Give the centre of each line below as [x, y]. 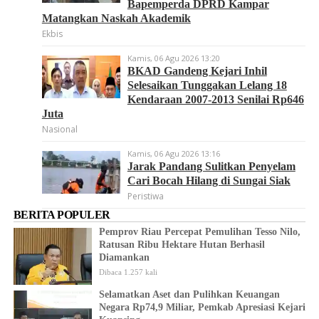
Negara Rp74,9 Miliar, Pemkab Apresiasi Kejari [202, 307]
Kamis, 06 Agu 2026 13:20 [173, 58]
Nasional [59, 129]
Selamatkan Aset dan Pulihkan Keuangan [189, 294]
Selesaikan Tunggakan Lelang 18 [207, 85]
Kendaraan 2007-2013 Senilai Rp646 [215, 99]
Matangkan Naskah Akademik [116, 18]
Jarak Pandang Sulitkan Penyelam [211, 166]
